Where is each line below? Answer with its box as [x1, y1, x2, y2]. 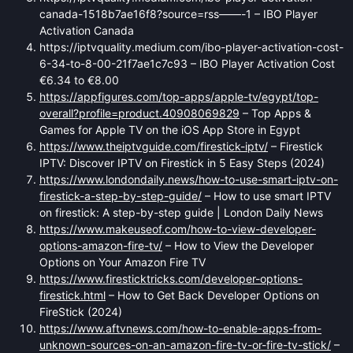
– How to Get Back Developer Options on [106, 288, 319, 302]
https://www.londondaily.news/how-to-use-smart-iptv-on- [39, 172, 338, 186]
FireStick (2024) [39, 304, 122, 318]
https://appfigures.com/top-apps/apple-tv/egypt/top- [39, 89, 318, 103]
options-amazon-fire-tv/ [39, 238, 162, 252]
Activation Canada [39, 23, 134, 37]
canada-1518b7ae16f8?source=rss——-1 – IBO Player [39, 6, 318, 20]
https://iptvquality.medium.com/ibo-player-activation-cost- [39, 39, 344, 54]
